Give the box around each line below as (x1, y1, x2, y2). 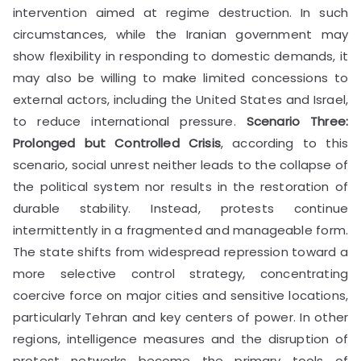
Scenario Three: (246, 112, 348, 130)
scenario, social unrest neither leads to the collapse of (13, 156, 348, 173)
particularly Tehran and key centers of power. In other (13, 308, 348, 326)
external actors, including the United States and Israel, (13, 90, 348, 108)
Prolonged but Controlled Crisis (13, 134, 221, 151)
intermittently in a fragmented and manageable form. (13, 221, 348, 239)
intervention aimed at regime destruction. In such (13, 3, 348, 21)
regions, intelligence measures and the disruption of (13, 330, 348, 347)
